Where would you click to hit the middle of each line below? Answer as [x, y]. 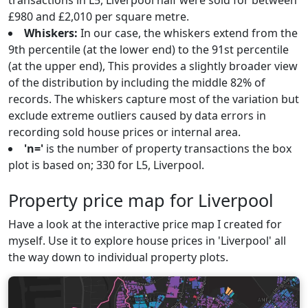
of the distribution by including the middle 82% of [137, 82]
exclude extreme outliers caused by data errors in [137, 115]
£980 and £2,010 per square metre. [99, 16]
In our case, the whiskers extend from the [188, 33]
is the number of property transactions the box [167, 148]
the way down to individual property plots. [118, 257]
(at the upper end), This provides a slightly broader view [153, 66]
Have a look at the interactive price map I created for [145, 224]
